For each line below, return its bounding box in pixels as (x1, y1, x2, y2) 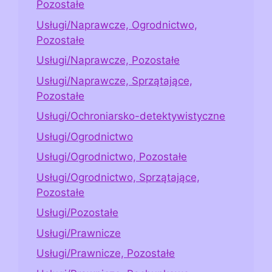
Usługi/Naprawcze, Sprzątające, (36, 74, 192, 87)
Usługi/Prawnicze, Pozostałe (36, 247, 175, 260)
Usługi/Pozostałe (36, 206, 118, 219)
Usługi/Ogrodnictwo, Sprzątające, (36, 171, 200, 183)
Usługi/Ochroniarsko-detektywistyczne (36, 110, 225, 123)
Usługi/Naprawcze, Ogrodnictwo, (36, 18, 197, 31)
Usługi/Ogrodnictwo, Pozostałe (36, 151, 187, 163)
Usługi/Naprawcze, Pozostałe (36, 54, 180, 67)
